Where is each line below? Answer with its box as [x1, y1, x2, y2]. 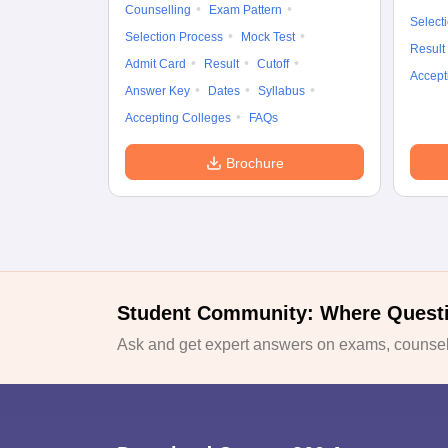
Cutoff [257, 57, 289, 71]
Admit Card [125, 57, 186, 71]
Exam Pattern [209, 3, 282, 17]
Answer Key [125, 84, 190, 98]
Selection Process [125, 30, 223, 44]
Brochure [225, 155, 284, 171]
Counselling [125, 3, 191, 17]
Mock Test [241, 30, 295, 44]
